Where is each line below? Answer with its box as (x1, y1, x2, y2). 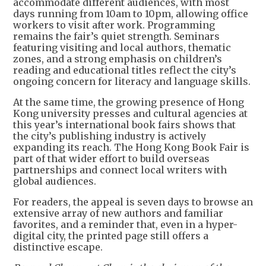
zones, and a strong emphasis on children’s (13, 53, 222, 65)
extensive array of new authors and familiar (13, 207, 223, 220)
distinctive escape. (13, 241, 103, 254)
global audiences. (13, 175, 96, 188)
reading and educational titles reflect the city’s (13, 64, 236, 77)
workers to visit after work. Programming (13, 19, 215, 31)
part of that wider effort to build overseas (13, 153, 210, 165)
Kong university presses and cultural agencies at (13, 107, 248, 120)
